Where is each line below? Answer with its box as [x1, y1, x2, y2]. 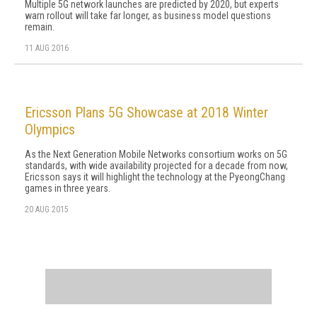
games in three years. [25, 183, 110, 194]
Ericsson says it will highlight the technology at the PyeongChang [25, 171, 285, 183]
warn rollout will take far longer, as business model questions [25, 10, 271, 21]
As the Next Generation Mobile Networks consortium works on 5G [25, 149, 287, 160]
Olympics [25, 121, 75, 138]
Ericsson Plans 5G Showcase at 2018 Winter [25, 104, 268, 121]
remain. [25, 21, 54, 33]
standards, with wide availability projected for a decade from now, [25, 160, 288, 171]
